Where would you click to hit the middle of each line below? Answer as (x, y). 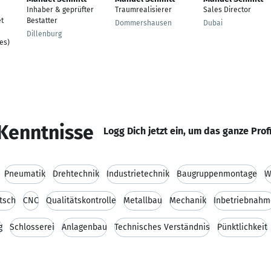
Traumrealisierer (143, 10)
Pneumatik (25, 174)
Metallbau (143, 201)
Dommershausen (143, 23)
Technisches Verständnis (162, 227)
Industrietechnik (138, 174)
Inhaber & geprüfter (60, 10)
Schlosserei (32, 227)
